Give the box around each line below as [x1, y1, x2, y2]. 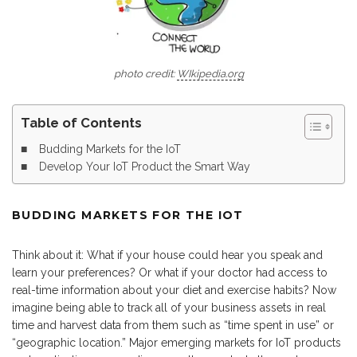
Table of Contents [21, 115, 142, 131]
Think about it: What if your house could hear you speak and [12, 249, 323, 262]
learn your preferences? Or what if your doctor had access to [12, 266, 328, 280]
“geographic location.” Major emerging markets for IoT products [12, 336, 341, 350]
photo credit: [113, 68, 177, 80]
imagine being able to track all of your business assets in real [12, 301, 326, 315]
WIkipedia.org [176, 68, 244, 80]
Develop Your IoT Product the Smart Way [38, 160, 250, 174]
